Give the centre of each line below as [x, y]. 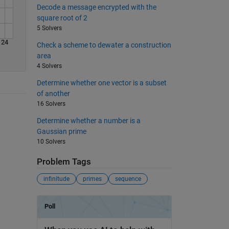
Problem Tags [64, 162]
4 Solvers [49, 66]
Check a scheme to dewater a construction [104, 45]
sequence [128, 179]
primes [92, 179]
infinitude [56, 179]
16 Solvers [51, 104]
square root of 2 [62, 18]
